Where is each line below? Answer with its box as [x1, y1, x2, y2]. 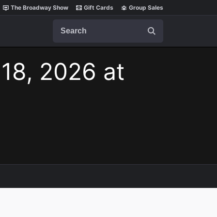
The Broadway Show [11, 4, 68, 11]
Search [52, 19, 77, 29]
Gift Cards [84, 4, 113, 11]
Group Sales [129, 4, 163, 11]
